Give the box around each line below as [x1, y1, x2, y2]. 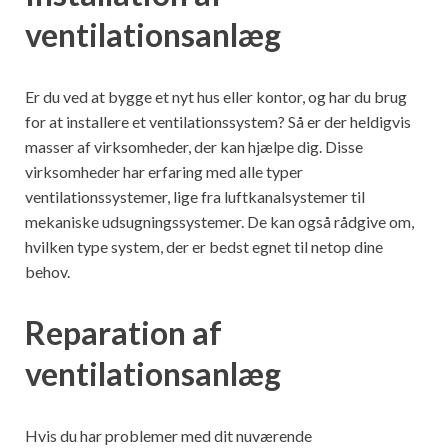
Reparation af [25, 313, 222, 353]
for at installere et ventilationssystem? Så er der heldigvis [25, 111, 411, 131]
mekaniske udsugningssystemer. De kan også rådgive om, [25, 211, 414, 231]
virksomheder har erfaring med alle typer [25, 161, 303, 181]
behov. [25, 261, 70, 281]
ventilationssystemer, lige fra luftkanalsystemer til [25, 186, 365, 206]
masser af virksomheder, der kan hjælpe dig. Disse [25, 136, 363, 156]
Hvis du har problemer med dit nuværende [25, 426, 312, 446]
